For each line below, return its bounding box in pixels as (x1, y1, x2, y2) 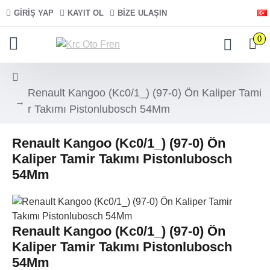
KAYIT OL (67, 8, 104, 17)
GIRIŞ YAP (14, 8, 54, 17)
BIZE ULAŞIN (118, 8, 167, 17)
